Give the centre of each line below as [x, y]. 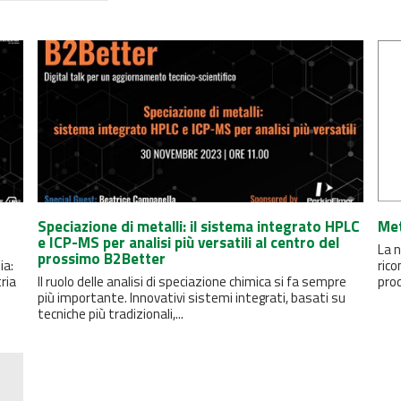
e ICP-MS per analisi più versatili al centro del [188, 243]
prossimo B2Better [101, 259]
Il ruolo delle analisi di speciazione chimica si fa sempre [192, 282]
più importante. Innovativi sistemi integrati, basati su [191, 298]
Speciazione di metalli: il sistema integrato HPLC [198, 227]
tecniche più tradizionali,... [110, 314]
